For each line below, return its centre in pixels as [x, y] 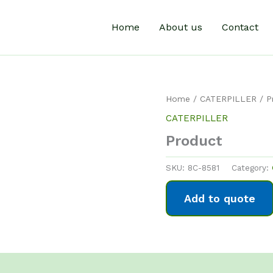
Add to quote [220, 199]
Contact [240, 27]
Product [194, 140]
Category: [252, 167]
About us [181, 27]
